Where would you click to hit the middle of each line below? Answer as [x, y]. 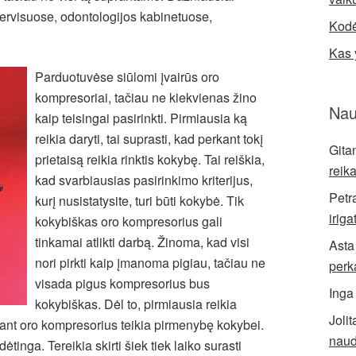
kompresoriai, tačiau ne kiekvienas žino [146, 97]
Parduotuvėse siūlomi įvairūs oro [127, 77]
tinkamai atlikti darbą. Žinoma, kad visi [142, 242]
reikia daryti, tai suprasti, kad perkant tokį [149, 139]
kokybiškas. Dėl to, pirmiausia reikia [136, 304]
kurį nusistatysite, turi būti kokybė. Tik [139, 201]
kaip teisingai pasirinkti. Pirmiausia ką [141, 118]
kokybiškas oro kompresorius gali [129, 221]
